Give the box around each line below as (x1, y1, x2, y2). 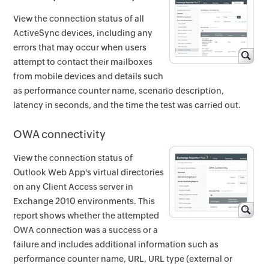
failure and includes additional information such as (13, 240, 219, 250)
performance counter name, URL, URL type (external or (13, 254, 233, 264)
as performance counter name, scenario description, (13, 86, 225, 96)
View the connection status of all (13, 14, 145, 24)
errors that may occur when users (13, 43, 147, 53)
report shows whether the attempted (13, 211, 160, 221)
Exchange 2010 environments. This (13, 196, 156, 207)
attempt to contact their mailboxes (13, 57, 153, 67)
